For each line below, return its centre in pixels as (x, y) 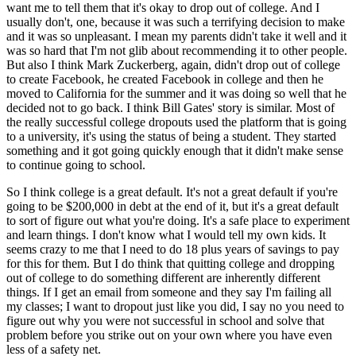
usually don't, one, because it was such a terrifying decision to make (176, 21)
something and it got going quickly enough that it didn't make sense (175, 150)
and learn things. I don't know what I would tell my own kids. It (166, 234)
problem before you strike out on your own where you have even (169, 335)
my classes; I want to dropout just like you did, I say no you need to (175, 306)
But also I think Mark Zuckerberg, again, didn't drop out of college (173, 64)
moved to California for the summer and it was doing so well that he (176, 93)
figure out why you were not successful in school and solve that (165, 320)
